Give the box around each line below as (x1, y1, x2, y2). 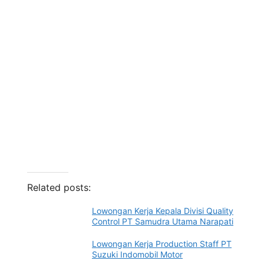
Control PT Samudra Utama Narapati (92, 216, 233, 227)
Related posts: (27, 181, 91, 194)
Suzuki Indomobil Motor (92, 249, 183, 260)
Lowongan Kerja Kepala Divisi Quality (92, 206, 233, 216)
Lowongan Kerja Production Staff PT (92, 239, 232, 249)
